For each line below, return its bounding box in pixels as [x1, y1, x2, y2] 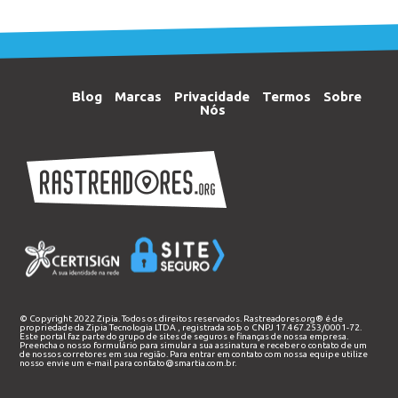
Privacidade [174, 89, 250, 104]
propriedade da [20, 322, 87, 332]
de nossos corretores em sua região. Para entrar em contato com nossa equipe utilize [20, 349, 369, 359]
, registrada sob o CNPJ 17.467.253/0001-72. [176, 322, 362, 332]
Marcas [115, 89, 162, 104]
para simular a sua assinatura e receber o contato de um [138, 340, 368, 350]
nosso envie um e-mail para [20, 358, 135, 368]
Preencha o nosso [20, 340, 94, 350]
